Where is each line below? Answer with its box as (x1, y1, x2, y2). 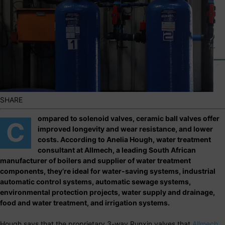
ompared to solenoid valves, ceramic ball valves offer (38, 114, 219, 123)
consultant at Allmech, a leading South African (38, 145, 196, 154)
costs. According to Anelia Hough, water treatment (38, 135, 211, 144)
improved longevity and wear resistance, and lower (38, 124, 213, 133)
